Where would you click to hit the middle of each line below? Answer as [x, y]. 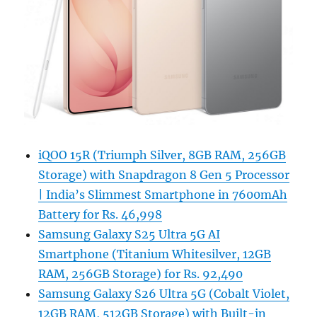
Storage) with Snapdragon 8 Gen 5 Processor [164, 175]
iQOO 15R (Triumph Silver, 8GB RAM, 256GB [162, 155]
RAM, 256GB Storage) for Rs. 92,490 [141, 274]
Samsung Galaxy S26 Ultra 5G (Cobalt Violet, [164, 294]
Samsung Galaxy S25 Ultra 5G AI [129, 235]
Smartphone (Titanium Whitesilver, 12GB [155, 254]
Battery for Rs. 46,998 [100, 215]
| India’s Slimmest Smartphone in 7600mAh [163, 195]
